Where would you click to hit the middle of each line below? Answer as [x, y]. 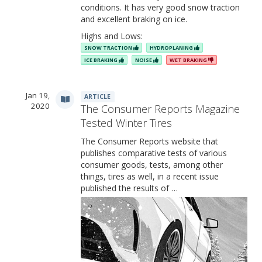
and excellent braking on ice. [134, 19]
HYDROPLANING [172, 47]
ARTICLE [98, 96]
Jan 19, [38, 95]
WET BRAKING [189, 60]
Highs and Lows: [112, 36]
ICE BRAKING [101, 60]
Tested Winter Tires [126, 123]
